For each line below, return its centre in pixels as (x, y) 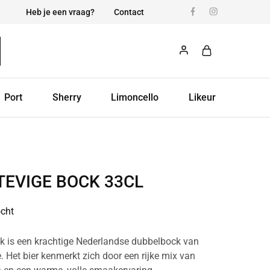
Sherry (67, 97)
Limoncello (135, 97)
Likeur (202, 97)
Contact (129, 12)
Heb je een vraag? (60, 12)
